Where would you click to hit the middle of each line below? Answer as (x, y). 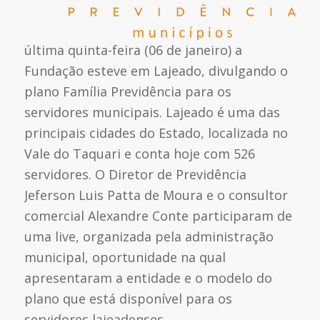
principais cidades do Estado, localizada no (156, 132)
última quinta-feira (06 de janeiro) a (133, 50)
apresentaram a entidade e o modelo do (148, 277)
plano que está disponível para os (128, 298)
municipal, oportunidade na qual (125, 257)
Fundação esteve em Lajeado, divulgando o (156, 70)
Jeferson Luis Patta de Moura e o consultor (156, 195)
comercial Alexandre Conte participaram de (158, 215)
